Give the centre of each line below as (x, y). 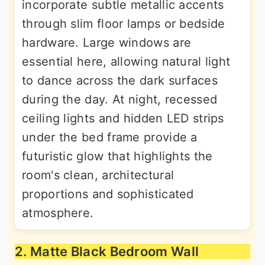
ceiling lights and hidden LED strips (123, 118)
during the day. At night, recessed (120, 99)
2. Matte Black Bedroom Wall (107, 251)
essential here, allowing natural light (126, 62)
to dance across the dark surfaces (120, 80)
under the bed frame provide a (110, 137)
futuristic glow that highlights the (117, 156)
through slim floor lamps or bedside (124, 24)
